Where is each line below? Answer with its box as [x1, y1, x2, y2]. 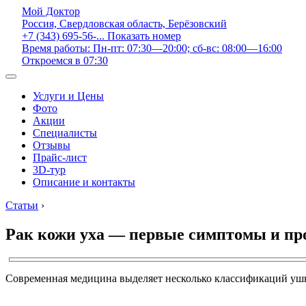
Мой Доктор [22, 5, 80, 17]
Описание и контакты [33, 176, 135, 188]
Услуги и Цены [33, 90, 104, 102]
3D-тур [33, 164, 66, 176]
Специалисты [33, 127, 97, 139]
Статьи [5, 199, 38, 211]
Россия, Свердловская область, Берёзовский [22, 18, 227, 29]
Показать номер [107, 30, 181, 42]
